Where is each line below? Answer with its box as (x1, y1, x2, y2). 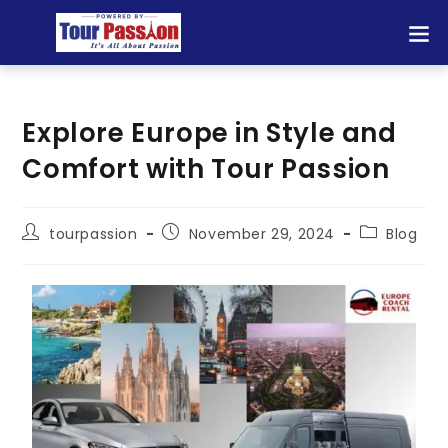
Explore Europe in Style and (22, 115, 397, 151)
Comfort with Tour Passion (22, 151, 390, 187)
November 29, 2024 (188, 224, 336, 244)
